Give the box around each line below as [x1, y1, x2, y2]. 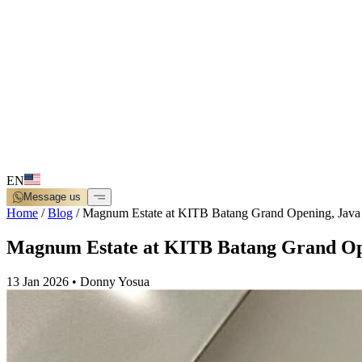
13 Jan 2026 [6, 275, 69, 289]
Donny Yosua [80, 275, 149, 289]
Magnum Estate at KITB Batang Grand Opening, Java [82, 206, 360, 221]
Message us [23, 191, 82, 204]
